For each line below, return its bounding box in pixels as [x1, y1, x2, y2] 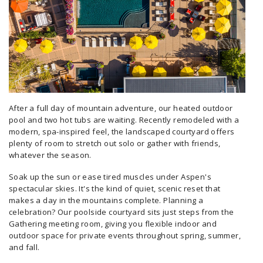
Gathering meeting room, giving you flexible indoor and [9, 218, 217, 229]
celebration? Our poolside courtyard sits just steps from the [9, 206, 234, 217]
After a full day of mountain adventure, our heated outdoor [9, 103, 233, 114]
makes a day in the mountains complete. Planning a [9, 194, 204, 205]
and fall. [9, 241, 40, 252]
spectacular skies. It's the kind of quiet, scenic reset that [9, 183, 221, 194]
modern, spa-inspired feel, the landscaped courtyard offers [9, 126, 235, 137]
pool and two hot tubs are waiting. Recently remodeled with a [9, 114, 240, 126]
